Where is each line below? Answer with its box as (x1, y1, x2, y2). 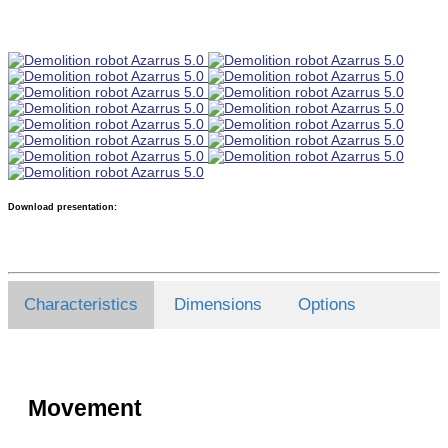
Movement (28, 394, 142, 421)
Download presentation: (8, 202, 117, 213)
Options (298, 295, 356, 315)
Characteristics (24, 295, 138, 315)
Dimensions (174, 295, 262, 315)
